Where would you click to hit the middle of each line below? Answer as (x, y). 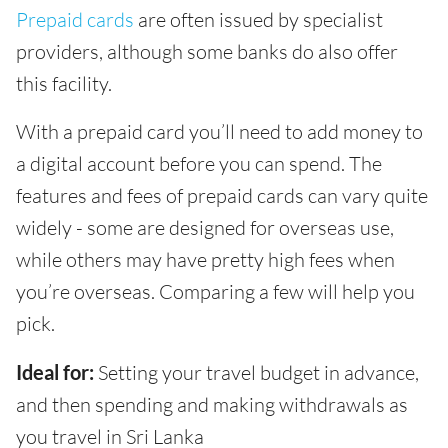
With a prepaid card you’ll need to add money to (219, 131)
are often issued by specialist (258, 19)
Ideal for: (55, 371)
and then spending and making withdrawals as (212, 404)
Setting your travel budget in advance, (256, 372)
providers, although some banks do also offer (207, 51)
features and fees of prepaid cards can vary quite (222, 195)
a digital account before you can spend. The (199, 163)
